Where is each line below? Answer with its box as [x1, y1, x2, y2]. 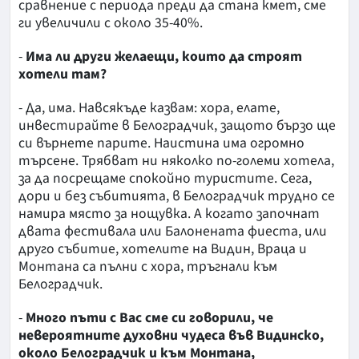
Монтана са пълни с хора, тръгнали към [18, 256, 277, 276]
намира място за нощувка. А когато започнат [18, 203, 320, 224]
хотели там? [18, 63, 107, 84]
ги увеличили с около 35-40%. [18, 12, 203, 33]
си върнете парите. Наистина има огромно [18, 132, 305, 153]
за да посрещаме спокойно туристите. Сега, [18, 167, 312, 188]
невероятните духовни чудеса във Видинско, [18, 325, 324, 345]
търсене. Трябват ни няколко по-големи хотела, [18, 150, 334, 171]
